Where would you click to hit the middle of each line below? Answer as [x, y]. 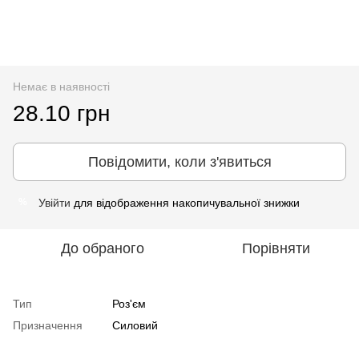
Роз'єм [129, 303]
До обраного [103, 248]
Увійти [54, 202]
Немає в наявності [61, 86]
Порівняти [276, 248]
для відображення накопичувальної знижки [185, 202]
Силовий [135, 325]
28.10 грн [61, 113]
